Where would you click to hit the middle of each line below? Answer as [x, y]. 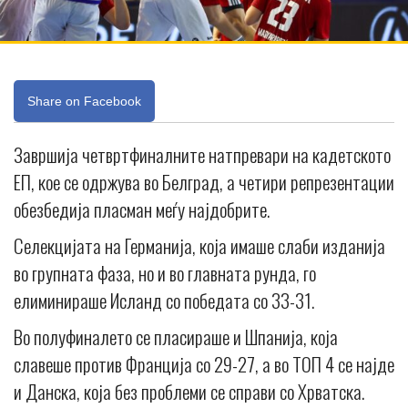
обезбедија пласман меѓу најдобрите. [142, 209]
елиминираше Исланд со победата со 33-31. [164, 301]
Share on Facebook [84, 102]
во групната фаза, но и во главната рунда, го [165, 273]
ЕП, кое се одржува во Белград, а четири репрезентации [204, 182]
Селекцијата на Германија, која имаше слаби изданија [199, 246]
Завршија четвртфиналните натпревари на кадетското [202, 155]
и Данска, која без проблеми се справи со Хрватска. [189, 392]
